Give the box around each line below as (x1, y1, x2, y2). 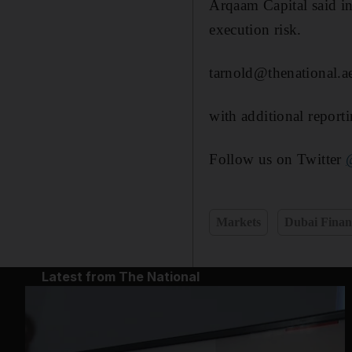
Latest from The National (41, 268, 200, 284)
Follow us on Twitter (209, 150, 346, 167)
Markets (216, 214, 262, 229)
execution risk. (209, 20, 302, 38)
